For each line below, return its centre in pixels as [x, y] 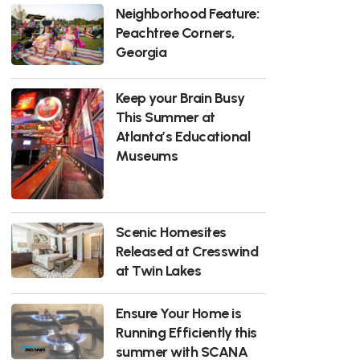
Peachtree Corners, [175, 32]
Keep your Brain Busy [180, 97]
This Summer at [165, 117]
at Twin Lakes [158, 271]
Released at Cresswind [187, 252]
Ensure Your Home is [178, 313]
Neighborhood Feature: [187, 13]
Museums [147, 155]
